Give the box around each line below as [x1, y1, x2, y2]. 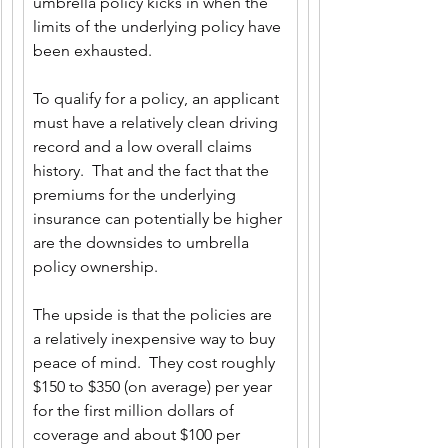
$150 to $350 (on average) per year [33, 377, 276, 396]
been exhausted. [33, 41, 152, 60]
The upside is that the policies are [33, 305, 276, 324]
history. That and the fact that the [33, 161, 273, 180]
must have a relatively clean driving [33, 113, 282, 132]
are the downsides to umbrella [33, 233, 253, 252]
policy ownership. [33, 257, 162, 276]
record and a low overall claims [33, 137, 256, 156]
